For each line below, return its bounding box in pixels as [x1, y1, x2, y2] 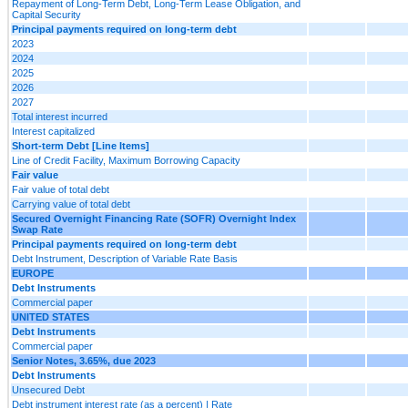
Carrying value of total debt [12, 198, 130, 209]
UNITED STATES [12, 311, 89, 322]
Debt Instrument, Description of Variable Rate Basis [12, 252, 238, 264]
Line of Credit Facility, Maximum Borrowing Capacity [12, 154, 240, 166]
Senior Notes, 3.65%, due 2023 [12, 354, 156, 366]
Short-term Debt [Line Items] [12, 139, 149, 151]
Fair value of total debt [12, 183, 109, 195]
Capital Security [12, 8, 81, 20]
